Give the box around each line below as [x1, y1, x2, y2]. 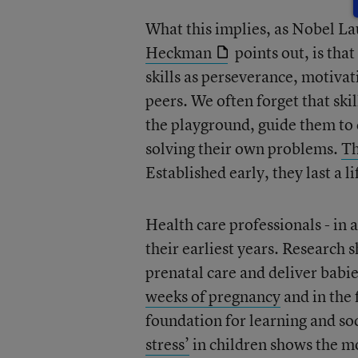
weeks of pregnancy [145, 285, 280, 307]
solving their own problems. [145, 137, 341, 159]
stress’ [145, 333, 189, 355]
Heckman [145, 42, 212, 63]
